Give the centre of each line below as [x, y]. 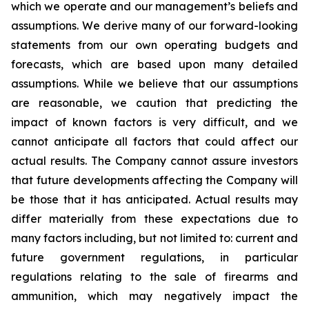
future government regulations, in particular [154, 257]
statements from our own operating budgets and [154, 45]
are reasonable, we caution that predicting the [154, 103]
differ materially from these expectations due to [154, 219]
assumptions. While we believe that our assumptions [154, 83]
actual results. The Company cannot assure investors [154, 161]
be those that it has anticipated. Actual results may [154, 199]
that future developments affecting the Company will [154, 180]
